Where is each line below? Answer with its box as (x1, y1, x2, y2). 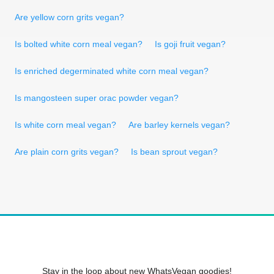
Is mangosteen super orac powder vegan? (15, 92, 179, 103)
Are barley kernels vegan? (128, 119, 230, 130)
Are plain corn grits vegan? (15, 146, 119, 157)
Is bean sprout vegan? (131, 146, 218, 157)
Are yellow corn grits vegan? (15, 12, 124, 22)
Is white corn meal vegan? (15, 119, 116, 130)
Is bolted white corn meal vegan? (15, 39, 143, 49)
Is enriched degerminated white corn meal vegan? (15, 65, 209, 76)
